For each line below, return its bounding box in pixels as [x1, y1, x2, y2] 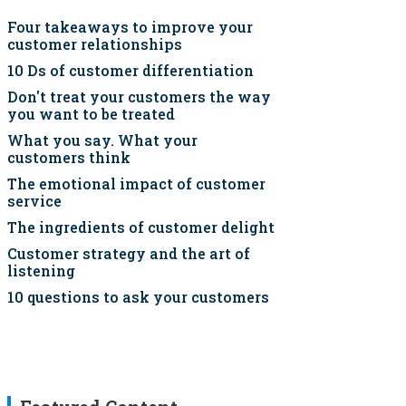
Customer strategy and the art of [7, 244, 250, 263]
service [7, 191, 62, 210]
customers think [7, 148, 130, 167]
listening [7, 261, 75, 280]
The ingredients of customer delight [7, 217, 275, 237]
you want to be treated [7, 104, 175, 123]
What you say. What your [7, 130, 198, 150]
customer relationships [7, 34, 182, 53]
